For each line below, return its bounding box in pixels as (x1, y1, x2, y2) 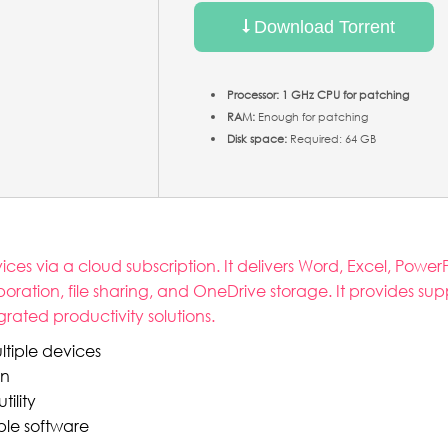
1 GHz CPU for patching (279, 87, 409, 103)
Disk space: (227, 131, 287, 147)
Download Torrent (253, 16, 395, 37)
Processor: (227, 87, 279, 103)
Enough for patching (255, 109, 368, 125)
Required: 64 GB (287, 131, 376, 147)
